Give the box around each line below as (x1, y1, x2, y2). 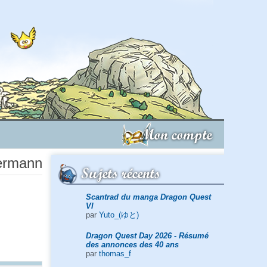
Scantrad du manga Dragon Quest (85, 192, 211, 201)
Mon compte (139, 125, 212, 144)
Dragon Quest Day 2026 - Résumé (85, 231, 209, 240)
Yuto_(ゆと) (98, 210, 139, 219)
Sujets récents (81, 164, 160, 182)
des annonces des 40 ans (85, 240, 179, 249)
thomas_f (98, 249, 131, 258)
